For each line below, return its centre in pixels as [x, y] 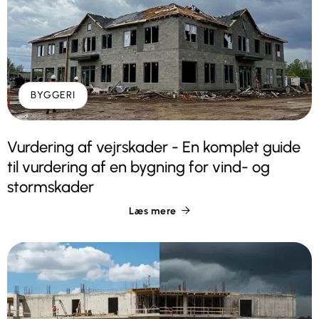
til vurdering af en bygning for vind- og [138, 167]
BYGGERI [53, 95]
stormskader [51, 187]
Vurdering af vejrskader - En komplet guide [154, 147]
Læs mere [153, 211]
